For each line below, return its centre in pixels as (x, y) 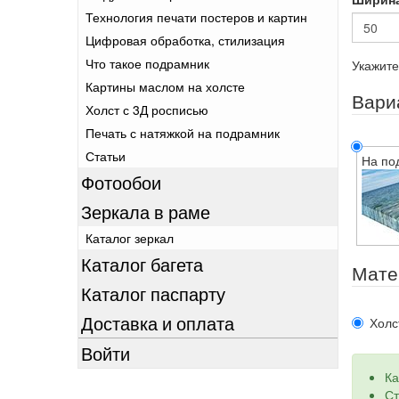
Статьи (106, 156)
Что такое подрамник (147, 63)
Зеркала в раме (146, 212)
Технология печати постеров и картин (196, 17)
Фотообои (121, 182)
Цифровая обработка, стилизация (185, 40)
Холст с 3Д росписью (147, 110)
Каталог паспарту (153, 293)
